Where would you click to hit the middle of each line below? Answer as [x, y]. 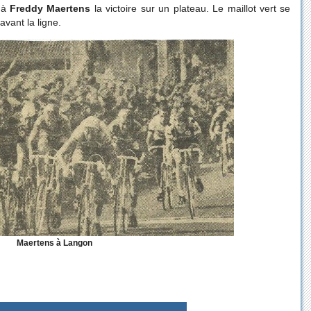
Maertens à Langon [55, 242]
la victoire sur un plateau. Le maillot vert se [191, 9]
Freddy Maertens [50, 9]
